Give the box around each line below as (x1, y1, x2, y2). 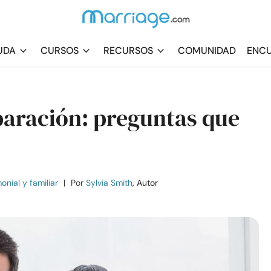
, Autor (132, 177, 158, 188)
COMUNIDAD (178, 44, 236, 57)
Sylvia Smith (86, 177, 132, 188)
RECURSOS (103, 44, 153, 57)
